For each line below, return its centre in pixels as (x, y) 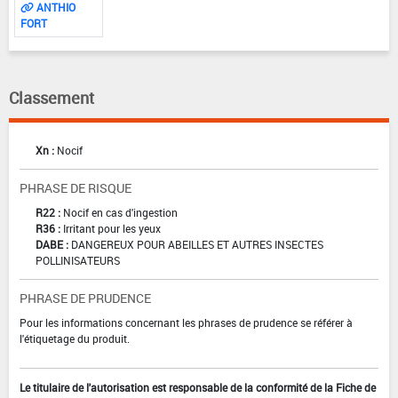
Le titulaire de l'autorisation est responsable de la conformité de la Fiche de (198, 388)
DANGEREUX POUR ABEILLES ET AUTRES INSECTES (197, 245)
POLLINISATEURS (78, 261)
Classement (52, 98)
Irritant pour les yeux (112, 229)
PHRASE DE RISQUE (76, 188)
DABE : (52, 245)
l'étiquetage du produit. (75, 339)
